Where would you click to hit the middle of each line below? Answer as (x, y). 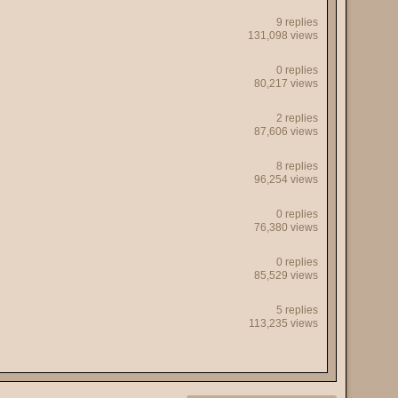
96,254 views (286, 179)
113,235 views (283, 323)
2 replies (297, 118)
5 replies (297, 310)
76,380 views (286, 227)
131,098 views (283, 36)
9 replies (297, 22)
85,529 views (286, 275)
